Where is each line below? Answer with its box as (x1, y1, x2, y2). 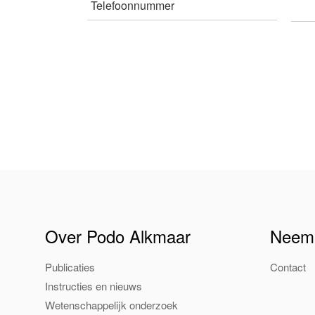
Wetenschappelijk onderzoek (44, 297, 178, 312)
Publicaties (44, 259, 95, 274)
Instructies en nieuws (44, 278, 142, 293)
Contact (269, 259, 306, 274)
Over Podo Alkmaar (44, 224, 191, 248)
